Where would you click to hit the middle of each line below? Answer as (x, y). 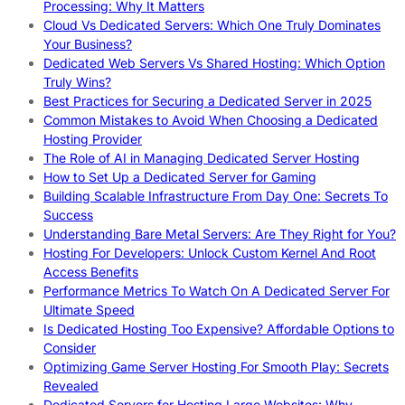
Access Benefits (91, 272)
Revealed (71, 386)
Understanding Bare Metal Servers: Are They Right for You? (220, 234)
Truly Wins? (77, 82)
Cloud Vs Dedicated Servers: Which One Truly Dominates (212, 25)
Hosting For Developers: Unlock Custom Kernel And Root (210, 253)
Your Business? (88, 44)
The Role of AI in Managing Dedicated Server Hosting (202, 158)
